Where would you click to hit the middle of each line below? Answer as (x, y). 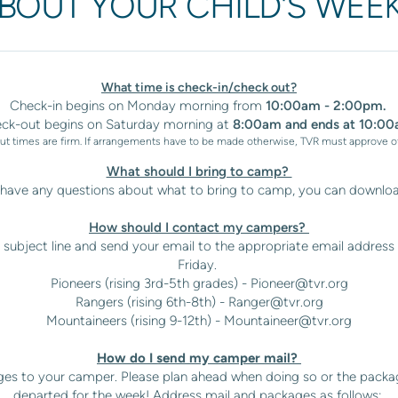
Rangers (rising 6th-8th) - (150, 302)
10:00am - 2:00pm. (327, 106)
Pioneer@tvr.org (299, 283)
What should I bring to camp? (199, 171)
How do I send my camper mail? (199, 358)
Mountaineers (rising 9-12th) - (133, 321)
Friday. (199, 265)
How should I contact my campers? (199, 227)
